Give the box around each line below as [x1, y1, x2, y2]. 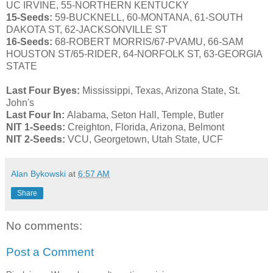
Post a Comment [6, 246, 94, 259]
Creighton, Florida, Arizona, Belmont [68, 121, 224, 132]
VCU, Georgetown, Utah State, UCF [68, 133, 223, 144]
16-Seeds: [6, 36, 55, 47]
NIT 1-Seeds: [6, 121, 65, 132]
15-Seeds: [6, 12, 55, 23]
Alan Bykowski [11, 168, 66, 179]
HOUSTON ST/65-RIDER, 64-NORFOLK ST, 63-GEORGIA [6, 48, 262, 59]
